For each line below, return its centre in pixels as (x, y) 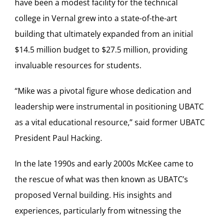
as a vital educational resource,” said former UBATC (110, 122)
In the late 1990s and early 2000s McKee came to (104, 163)
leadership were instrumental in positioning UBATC (109, 106)
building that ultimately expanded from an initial (104, 34)
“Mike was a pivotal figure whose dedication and (103, 91)
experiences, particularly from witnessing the (98, 210)
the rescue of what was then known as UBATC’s (101, 179)
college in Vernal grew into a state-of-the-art (96, 18)
